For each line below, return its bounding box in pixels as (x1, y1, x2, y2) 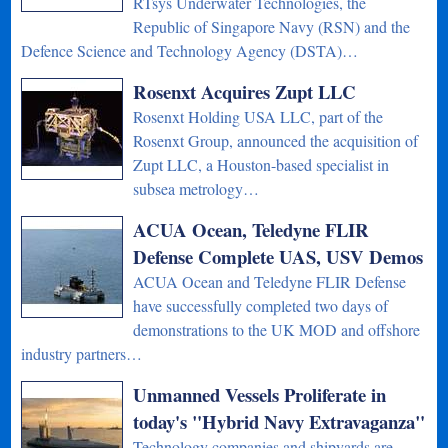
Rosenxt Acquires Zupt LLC (133, 77, 357, 105)
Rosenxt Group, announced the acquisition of (133, 129, 419, 151)
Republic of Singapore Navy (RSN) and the (133, 15, 411, 37)
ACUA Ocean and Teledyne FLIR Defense (133, 270, 407, 292)
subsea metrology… (133, 177, 260, 199)
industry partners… (21, 342, 143, 364)
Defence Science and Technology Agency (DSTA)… (21, 39, 359, 61)
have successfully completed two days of (133, 294, 389, 316)
